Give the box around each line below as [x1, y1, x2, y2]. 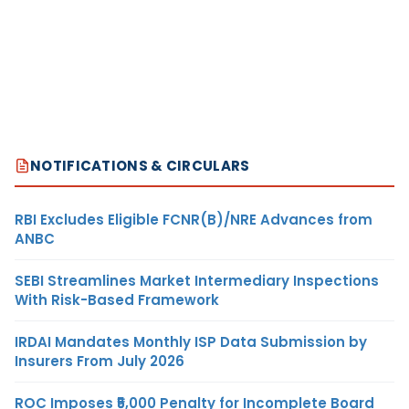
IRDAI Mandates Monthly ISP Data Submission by [15, 331, 367, 351]
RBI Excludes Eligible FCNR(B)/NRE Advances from [15, 209, 372, 229]
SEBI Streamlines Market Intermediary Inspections [15, 270, 379, 290]
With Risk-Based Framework [15, 289, 219, 309]
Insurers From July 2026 [15, 351, 184, 371]
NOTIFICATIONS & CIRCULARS [30, 155, 250, 175]
